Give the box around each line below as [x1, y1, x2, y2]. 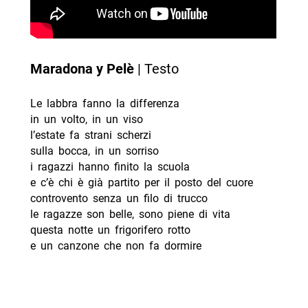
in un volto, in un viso [30, 112, 143, 126]
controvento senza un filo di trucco [30, 191, 208, 205]
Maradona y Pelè [30, 60, 134, 78]
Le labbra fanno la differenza [30, 96, 179, 110]
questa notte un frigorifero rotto [30, 223, 190, 236]
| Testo [133, 60, 179, 78]
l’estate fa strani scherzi [30, 128, 151, 142]
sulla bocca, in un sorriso [30, 144, 159, 157]
